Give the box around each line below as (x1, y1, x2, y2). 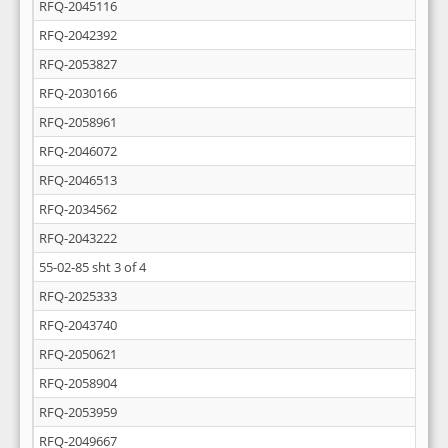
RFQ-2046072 (39, 142, 117, 160)
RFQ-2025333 (39, 287, 117, 305)
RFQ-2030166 (39, 84, 117, 102)
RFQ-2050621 (39, 345, 117, 363)
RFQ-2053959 (39, 403, 117, 421)
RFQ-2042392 (39, 26, 117, 44)
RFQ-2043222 (39, 229, 117, 247)
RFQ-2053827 (39, 55, 117, 73)
